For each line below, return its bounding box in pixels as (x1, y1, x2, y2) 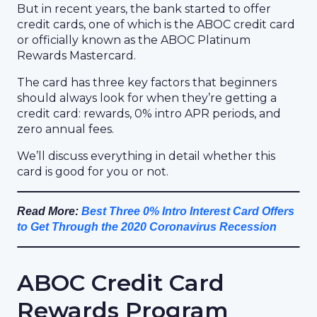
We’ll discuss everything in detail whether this (17, 149, 275, 163)
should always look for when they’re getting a (17, 91, 277, 105)
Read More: (17, 205, 81, 217)
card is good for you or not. (17, 165, 168, 178)
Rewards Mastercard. (17, 49, 136, 62)
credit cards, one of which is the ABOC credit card (17, 18, 295, 31)
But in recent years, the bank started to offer (17, 2, 271, 16)
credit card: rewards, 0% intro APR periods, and (17, 107, 281, 120)
